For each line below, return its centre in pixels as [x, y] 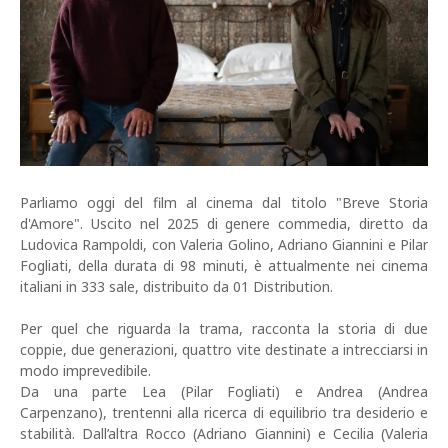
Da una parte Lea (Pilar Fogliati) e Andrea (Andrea [224, 392]
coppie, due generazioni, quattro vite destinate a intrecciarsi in [224, 350]
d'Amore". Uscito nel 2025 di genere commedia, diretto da [224, 224]
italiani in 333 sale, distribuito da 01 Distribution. [176, 287]
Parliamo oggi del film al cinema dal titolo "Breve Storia [224, 203]
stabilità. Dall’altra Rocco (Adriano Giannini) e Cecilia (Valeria [224, 434]
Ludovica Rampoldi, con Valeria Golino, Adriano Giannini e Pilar [224, 245]
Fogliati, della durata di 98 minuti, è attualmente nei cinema [224, 266]
